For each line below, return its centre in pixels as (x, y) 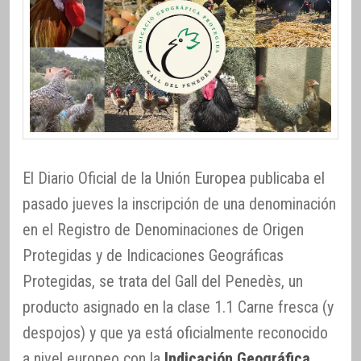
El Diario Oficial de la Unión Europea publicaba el (174, 178)
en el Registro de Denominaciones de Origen (163, 230)
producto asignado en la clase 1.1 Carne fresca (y (178, 307)
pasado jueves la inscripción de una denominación (179, 204)
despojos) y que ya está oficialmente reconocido (175, 333)
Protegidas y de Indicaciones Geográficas (153, 256)
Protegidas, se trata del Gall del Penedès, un (163, 282)
